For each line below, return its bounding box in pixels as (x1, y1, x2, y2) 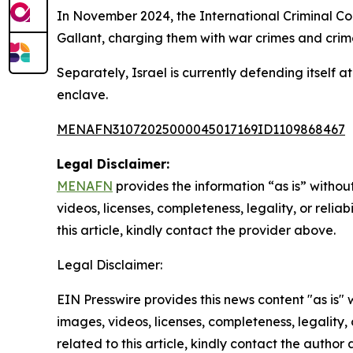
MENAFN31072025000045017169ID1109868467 (57, 121, 345, 137)
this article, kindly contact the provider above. (57, 221, 336, 238)
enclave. (57, 86, 108, 102)
